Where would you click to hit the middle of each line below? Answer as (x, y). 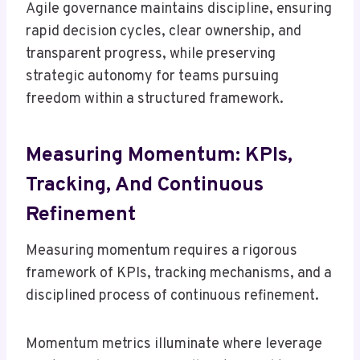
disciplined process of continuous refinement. (172, 297)
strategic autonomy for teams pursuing (152, 77)
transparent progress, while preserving (151, 55)
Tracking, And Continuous (145, 185)
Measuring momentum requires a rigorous (162, 252)
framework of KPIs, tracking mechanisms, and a (179, 274)
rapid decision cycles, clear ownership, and (164, 32)
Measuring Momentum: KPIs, (159, 155)
